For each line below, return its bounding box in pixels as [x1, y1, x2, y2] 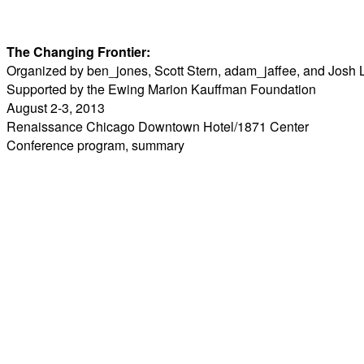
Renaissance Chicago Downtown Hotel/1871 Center [6, 117, 309, 136]
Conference [6, 136, 77, 154]
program [77, 136, 125, 154]
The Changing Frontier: [6, 42, 150, 61]
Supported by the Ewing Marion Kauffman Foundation [6, 80, 316, 98]
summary [132, 136, 184, 154]
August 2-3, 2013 [6, 98, 105, 117]
